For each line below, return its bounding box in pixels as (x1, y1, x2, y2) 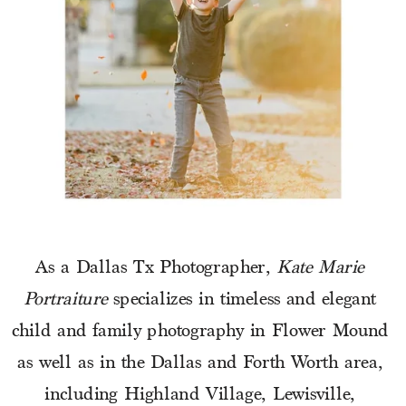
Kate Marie (276, 256, 364, 279)
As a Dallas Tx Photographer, (35, 256, 277, 279)
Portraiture (23, 288, 108, 311)
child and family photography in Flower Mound (11, 320, 389, 343)
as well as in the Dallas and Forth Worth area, (16, 352, 383, 374)
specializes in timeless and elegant (107, 288, 377, 311)
